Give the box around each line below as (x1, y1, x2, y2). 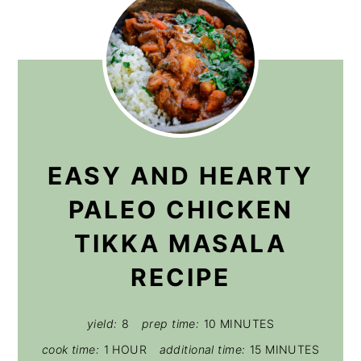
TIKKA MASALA (74, 228, 287, 258)
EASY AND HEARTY (48, 160, 313, 190)
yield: (86, 316, 118, 330)
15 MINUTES (249, 342, 320, 356)
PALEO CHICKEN (68, 194, 293, 224)
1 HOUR (103, 342, 147, 356)
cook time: (41, 342, 100, 356)
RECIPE (131, 262, 230, 292)
